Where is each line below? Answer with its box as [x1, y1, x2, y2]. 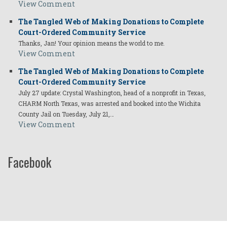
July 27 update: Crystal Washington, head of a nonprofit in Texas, [18, 89, 206, 97]
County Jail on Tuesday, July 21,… [18, 110, 114, 119]
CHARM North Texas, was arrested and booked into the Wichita [18, 99, 201, 108]
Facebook [8, 153, 51, 172]
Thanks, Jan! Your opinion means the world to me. [18, 39, 166, 48]
